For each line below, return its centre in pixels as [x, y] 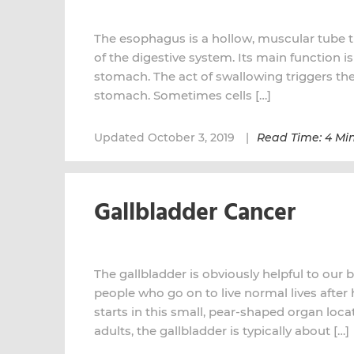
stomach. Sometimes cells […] [183, 95]
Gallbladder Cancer [195, 213]
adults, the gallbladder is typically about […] [222, 331]
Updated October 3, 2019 [166, 137]
